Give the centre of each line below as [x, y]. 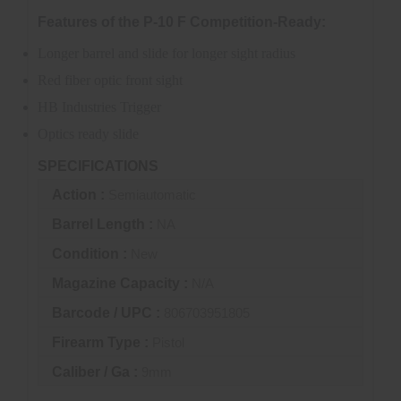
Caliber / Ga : [97, 372]
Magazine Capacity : [122, 284]
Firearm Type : [102, 343]
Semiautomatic [152, 195]
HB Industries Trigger [99, 107]
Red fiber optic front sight [110, 80]
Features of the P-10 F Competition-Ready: [182, 22]
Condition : [91, 254]
